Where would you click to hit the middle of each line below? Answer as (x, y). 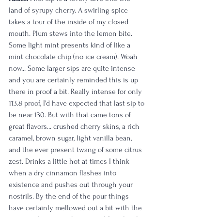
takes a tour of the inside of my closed (70, 22)
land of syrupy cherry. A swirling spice (69, 10)
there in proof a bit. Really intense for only (76, 92)
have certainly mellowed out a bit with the (76, 208)
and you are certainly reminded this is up (74, 80)
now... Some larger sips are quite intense (73, 68)
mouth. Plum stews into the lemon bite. (71, 33)
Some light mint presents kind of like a (70, 45)
